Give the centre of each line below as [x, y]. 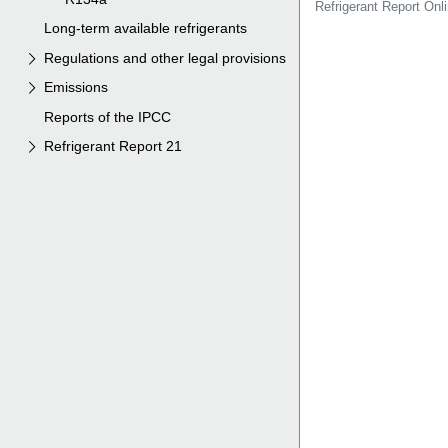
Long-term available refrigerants [146, 29]
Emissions [76, 88]
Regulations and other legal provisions [165, 58]
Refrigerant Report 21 [113, 147]
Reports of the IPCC [108, 117]
